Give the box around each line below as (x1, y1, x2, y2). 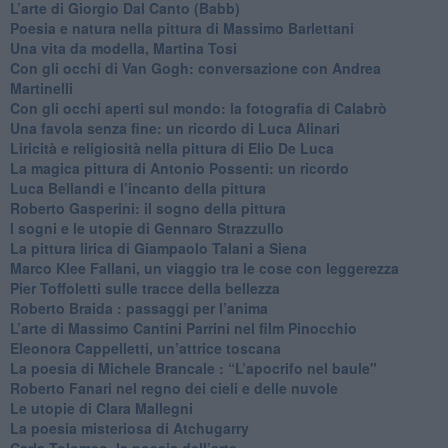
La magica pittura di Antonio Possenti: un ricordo (9, 157, 349, 178)
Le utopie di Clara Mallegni (9, 397, 193, 418)
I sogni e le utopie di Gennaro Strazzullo (9, 217, 284, 238)
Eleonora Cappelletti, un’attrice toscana (9, 337, 281, 358)
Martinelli (9, 77, 73, 98)
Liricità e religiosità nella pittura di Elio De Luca (9, 137, 334, 158)
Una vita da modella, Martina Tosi (9, 37, 237, 58)
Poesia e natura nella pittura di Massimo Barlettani (9, 17, 354, 38)
